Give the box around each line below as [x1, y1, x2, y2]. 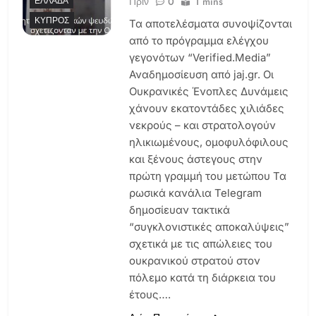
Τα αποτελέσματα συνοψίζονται [128, 16, 292, 30]
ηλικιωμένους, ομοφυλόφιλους [128, 135, 288, 149]
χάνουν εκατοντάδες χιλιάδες [128, 101, 284, 115]
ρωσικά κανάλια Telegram [128, 186, 262, 200]
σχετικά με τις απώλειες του [128, 236, 272, 250]
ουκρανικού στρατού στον [128, 253, 260, 267]
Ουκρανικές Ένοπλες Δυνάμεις [128, 84, 288, 98]
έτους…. [128, 287, 171, 301]
